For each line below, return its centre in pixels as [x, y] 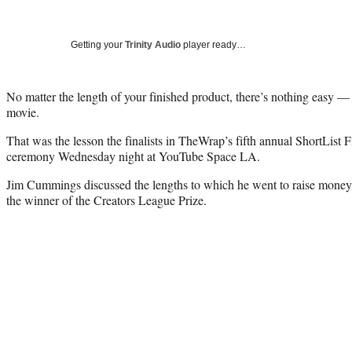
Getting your [98, 44]
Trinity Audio [153, 44]
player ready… [213, 44]
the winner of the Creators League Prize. [106, 200]
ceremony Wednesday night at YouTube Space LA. [133, 156]
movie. [23, 112]
